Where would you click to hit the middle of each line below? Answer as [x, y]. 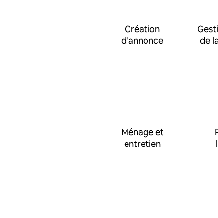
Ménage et [142, 132]
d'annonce [142, 41]
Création [142, 29]
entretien [142, 144]
